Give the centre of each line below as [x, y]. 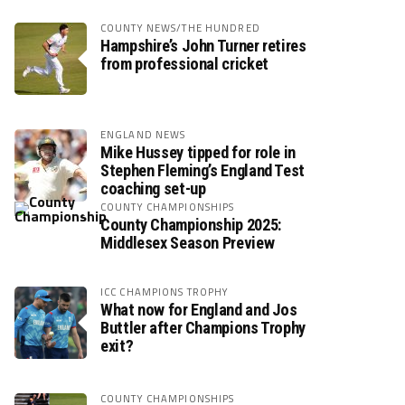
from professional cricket [184, 64]
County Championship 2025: [191, 225]
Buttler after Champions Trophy [203, 328]
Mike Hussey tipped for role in [198, 152]
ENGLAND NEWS [143, 134]
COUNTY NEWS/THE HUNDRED [180, 28]
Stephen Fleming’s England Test [202, 170]
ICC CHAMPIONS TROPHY [165, 292]
